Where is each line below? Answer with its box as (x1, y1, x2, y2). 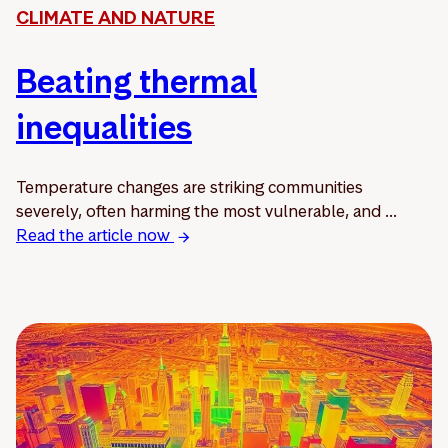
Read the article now (16, 223, 174, 246)
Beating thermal (16, 59, 257, 103)
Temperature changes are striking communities (16, 175, 363, 198)
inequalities (16, 105, 192, 149)
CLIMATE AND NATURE (16, 4, 215, 30)
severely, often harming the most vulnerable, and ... (16, 199, 397, 222)
